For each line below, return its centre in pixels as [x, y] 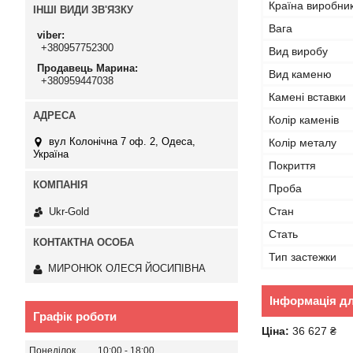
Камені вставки [307, 97]
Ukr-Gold [69, 211]
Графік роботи [75, 317]
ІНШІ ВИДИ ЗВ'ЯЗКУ [83, 10]
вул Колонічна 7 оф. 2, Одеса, [122, 142]
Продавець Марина [86, 69]
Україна [51, 154]
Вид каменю [300, 74]
